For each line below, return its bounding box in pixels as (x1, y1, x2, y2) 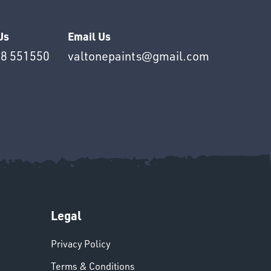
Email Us (68, 28, 111, 43)
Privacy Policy (50, 237, 111, 250)
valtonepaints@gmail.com (68, 48, 209, 64)
